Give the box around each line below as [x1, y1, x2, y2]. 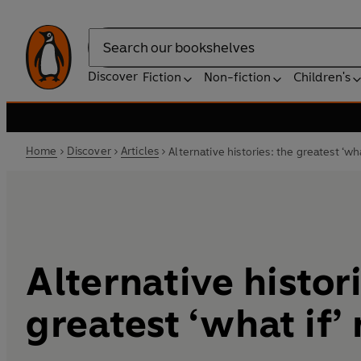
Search [88, 48, 128, 64]
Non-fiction [204, 69, 271, 85]
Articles [120, 144, 160, 158]
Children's [293, 69, 351, 85]
